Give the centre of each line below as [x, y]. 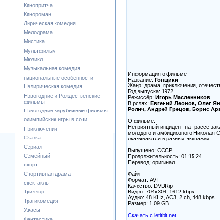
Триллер [34, 192]
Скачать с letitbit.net [152, 215]
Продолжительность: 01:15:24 [165, 156]
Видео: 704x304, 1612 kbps [161, 191]
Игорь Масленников [183, 97]
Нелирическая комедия [53, 87]
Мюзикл [33, 59]
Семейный [37, 155]
